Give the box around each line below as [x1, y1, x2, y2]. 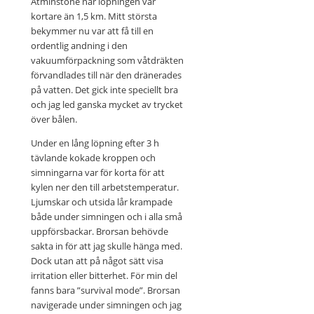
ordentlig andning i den [30, 39, 128, 53]
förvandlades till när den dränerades [30, 69, 182, 82]
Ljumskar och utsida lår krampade [30, 196, 172, 209]
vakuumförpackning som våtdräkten [30, 54, 184, 67]
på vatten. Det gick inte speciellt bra [30, 83, 178, 97]
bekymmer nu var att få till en [30, 25, 153, 38]
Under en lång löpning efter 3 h [30, 137, 159, 150]
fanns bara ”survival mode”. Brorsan [30, 284, 180, 297]
